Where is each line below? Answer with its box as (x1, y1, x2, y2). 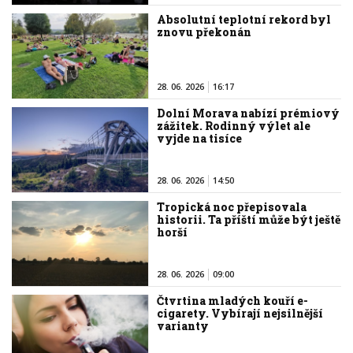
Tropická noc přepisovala (157, 199, 307, 215)
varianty (157, 318, 210, 333)
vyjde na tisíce (157, 131, 243, 147)
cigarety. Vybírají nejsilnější (157, 305, 324, 321)
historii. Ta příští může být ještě (157, 212, 341, 228)
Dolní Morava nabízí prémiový (157, 106, 340, 121)
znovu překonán (157, 24, 252, 40)
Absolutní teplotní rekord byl (157, 12, 332, 28)
